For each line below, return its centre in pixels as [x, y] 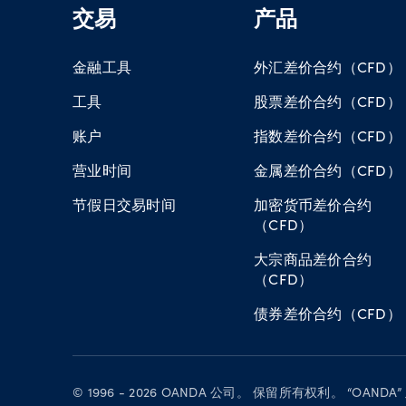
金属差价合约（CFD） [328, 170]
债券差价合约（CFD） [328, 313]
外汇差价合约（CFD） [328, 67]
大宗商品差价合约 [313, 259]
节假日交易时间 [124, 204]
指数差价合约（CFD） [328, 135]
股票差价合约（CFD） [328, 101]
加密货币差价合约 [313, 204]
